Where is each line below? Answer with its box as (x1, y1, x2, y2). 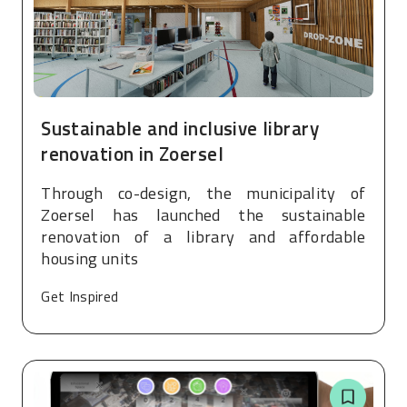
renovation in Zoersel (41, 139, 223, 169)
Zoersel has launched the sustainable (41, 203, 366, 228)
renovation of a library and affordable (41, 224, 366, 250)
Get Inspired (41, 285, 119, 308)
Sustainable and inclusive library (41, 114, 320, 144)
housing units (41, 246, 139, 272)
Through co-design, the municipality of (41, 181, 366, 206)
